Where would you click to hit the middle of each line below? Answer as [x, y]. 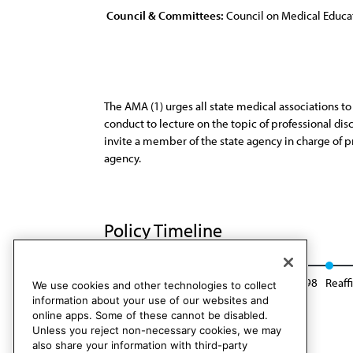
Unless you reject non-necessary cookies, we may [157, 331]
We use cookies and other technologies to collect [154, 286]
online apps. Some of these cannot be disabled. [150, 316]
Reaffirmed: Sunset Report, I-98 [241, 282]
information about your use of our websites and [150, 301]
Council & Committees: [165, 15]
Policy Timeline [165, 230]
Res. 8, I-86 [130, 282]
